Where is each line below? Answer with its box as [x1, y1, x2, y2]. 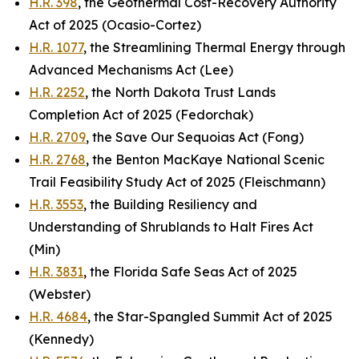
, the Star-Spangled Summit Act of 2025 [87, 309, 333, 325]
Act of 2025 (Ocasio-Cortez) [29, 17, 201, 33]
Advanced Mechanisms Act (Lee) [29, 62, 233, 78]
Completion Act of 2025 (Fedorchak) [29, 107, 253, 123]
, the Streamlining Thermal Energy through [83, 39, 345, 55]
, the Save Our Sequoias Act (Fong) [86, 129, 304, 145]
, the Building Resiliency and [83, 196, 257, 212]
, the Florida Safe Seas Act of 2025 [83, 264, 297, 280]
